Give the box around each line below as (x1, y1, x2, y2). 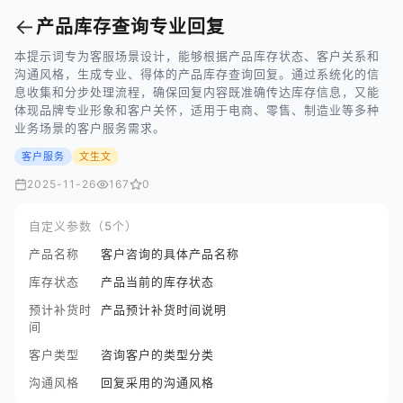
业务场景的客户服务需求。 (14, 121, 166, 135)
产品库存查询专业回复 (36, 16, 225, 38)
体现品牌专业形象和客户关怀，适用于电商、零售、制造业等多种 (14, 103, 380, 117)
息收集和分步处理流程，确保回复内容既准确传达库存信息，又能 (14, 85, 380, 99)
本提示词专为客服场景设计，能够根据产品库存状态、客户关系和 (14, 49, 380, 63)
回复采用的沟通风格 (101, 375, 214, 390)
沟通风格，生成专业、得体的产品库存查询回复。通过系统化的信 (14, 67, 380, 81)
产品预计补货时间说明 (101, 302, 227, 317)
